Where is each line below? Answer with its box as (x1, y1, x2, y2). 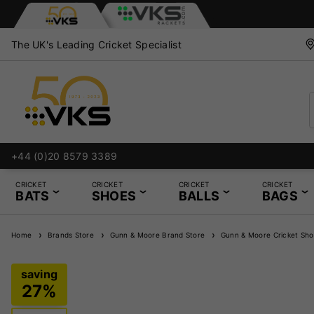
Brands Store (43, 230, 95, 239)
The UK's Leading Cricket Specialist (11, 38, 182, 50)
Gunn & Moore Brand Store (105, 230, 205, 239)
